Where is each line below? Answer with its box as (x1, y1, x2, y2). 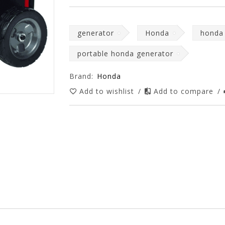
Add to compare (154, 86, 216, 96)
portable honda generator (77, 49, 174, 58)
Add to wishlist (79, 86, 137, 96)
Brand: (69, 71, 94, 81)
